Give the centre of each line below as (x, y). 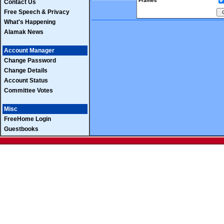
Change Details (26, 70)
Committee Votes (28, 90)
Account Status (26, 80)
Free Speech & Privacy (37, 12)
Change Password (30, 60)
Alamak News (24, 32)
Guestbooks (21, 129)
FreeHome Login (27, 119)
